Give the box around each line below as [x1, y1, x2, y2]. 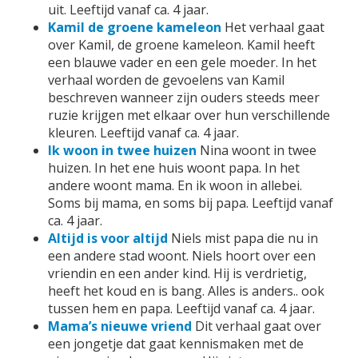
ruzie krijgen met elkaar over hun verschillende [48, 106, 330, 124]
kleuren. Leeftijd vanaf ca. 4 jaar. [48, 124, 239, 141]
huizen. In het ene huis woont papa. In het [48, 159, 300, 177]
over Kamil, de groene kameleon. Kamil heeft [48, 36, 315, 54]
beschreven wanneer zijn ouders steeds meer [48, 89, 320, 106]
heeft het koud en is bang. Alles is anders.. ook [48, 282, 324, 300]
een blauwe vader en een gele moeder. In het [48, 54, 316, 71]
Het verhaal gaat [225, 18, 324, 36]
